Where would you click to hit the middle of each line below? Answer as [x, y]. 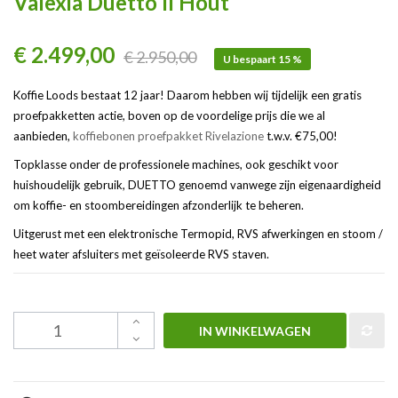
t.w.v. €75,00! [301, 136]
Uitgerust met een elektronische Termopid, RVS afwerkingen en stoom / [198, 234]
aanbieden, [42, 136]
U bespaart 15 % [263, 60]
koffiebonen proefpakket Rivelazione [167, 136]
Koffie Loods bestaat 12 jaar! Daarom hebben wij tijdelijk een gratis [187, 96]
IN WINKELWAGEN [255, 330]
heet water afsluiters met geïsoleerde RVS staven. [141, 255]
